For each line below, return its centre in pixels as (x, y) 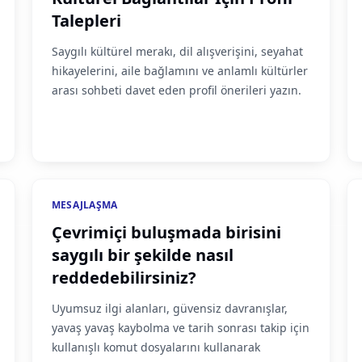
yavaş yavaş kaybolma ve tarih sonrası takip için (180, 328)
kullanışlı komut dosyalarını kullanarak (156, 347)
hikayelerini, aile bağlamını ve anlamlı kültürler (179, 71)
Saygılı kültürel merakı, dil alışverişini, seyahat (177, 51)
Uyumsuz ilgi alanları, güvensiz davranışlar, (169, 308)
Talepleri (86, 21)
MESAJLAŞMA (84, 205)
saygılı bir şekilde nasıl (142, 255)
